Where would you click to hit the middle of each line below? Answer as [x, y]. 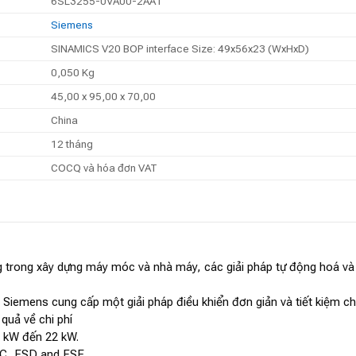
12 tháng [72, 143]
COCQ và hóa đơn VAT [104, 167]
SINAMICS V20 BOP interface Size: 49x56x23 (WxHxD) [180, 48]
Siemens [72, 24]
